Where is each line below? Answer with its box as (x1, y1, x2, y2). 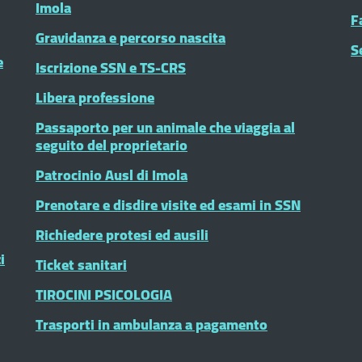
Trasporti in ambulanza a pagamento (36, 311, 267, 338)
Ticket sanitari (36, 251, 127, 278)
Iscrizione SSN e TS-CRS (36, 54, 186, 81)
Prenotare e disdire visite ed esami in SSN (36, 192, 301, 218)
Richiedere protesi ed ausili (36, 221, 208, 248)
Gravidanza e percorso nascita (36, 24, 225, 51)
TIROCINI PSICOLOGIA (36, 281, 172, 308)
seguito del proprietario (36, 132, 187, 158)
